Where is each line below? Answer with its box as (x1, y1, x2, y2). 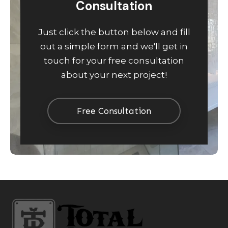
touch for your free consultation (44, 55, 184, 66)
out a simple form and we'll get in (40, 41, 188, 51)
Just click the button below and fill (38, 26, 190, 37)
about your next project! (61, 69, 167, 80)
